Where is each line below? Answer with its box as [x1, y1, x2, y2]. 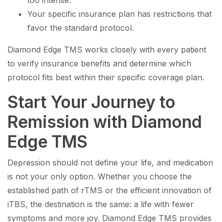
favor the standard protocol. [27, 23, 134, 33]
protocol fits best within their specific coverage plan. [7, 72, 204, 83]
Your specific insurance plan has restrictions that [27, 9, 212, 19]
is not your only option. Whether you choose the [7, 171, 192, 182]
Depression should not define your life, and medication [7, 158, 213, 168]
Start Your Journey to [7, 92, 175, 112]
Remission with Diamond [7, 111, 202, 132]
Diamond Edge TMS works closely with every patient [7, 45, 206, 55]
